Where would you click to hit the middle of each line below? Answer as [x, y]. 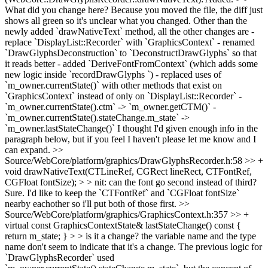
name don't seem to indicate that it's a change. [90, 247]
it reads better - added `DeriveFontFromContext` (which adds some [131, 64]
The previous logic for [219, 247]
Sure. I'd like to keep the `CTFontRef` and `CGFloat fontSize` [122, 193]
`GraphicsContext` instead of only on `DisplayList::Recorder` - [123, 96]
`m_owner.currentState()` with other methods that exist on [113, 85]
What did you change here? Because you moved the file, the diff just [134, 10]
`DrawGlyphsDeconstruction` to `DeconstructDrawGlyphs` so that [131, 53]
